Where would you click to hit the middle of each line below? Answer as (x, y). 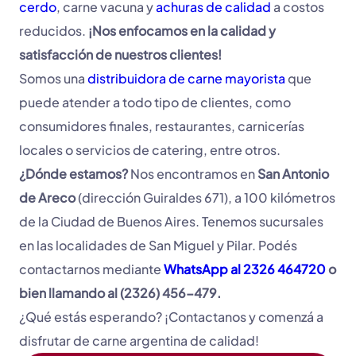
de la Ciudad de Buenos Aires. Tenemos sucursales (171, 222)
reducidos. (52, 31)
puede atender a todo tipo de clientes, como (155, 103)
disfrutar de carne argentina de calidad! (139, 341)
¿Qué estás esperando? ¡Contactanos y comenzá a (171, 317)
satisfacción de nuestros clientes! (120, 55)
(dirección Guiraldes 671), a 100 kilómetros (205, 198)
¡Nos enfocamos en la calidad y (181, 31)
